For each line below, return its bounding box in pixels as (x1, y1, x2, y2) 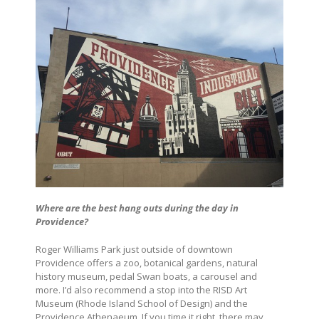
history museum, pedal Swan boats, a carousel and (36, 270, 257, 283)
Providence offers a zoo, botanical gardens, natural (36, 256, 258, 270)
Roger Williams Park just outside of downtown (36, 243, 233, 256)
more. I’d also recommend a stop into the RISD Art (36, 283, 247, 297)
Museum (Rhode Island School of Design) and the (36, 297, 248, 310)
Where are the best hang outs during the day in (36, 202, 239, 215)
